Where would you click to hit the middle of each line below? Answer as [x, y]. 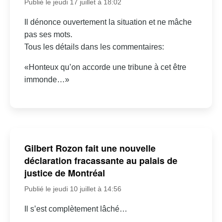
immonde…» [47, 79]
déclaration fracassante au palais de [101, 160]
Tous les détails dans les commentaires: [94, 47]
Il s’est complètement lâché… [76, 209]
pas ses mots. [48, 34]
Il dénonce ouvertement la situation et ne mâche [108, 22]
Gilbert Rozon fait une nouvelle [90, 148]
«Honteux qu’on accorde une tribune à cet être [105, 67]
